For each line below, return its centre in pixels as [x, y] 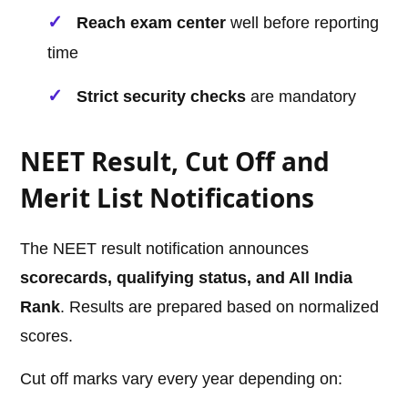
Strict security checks [162, 97]
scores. [47, 337]
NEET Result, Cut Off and [175, 162]
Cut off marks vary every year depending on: [182, 379]
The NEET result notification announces [165, 249]
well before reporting [303, 23]
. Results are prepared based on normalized [220, 307]
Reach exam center [152, 23]
